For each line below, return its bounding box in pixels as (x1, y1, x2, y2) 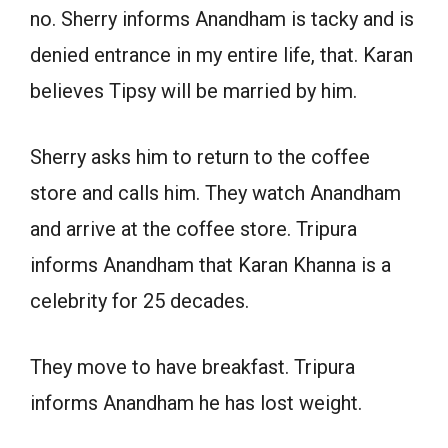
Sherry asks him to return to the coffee (30, 145, 370, 170)
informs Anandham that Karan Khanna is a (30, 253, 391, 278)
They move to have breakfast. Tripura (30, 355, 355, 380)
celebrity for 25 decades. (30, 289, 249, 314)
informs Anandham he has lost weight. (30, 391, 362, 416)
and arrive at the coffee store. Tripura (30, 217, 357, 242)
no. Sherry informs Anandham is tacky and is (30, 7, 414, 32)
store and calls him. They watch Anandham (30, 181, 401, 206)
